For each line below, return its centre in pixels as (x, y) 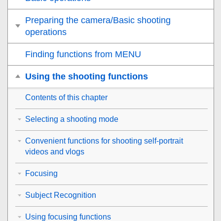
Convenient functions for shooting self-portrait (104, 141)
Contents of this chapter (66, 97)
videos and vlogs (55, 151)
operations (46, 32)
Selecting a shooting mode (72, 119)
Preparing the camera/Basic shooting (98, 20)
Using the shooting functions (87, 76)
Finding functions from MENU (83, 54)
